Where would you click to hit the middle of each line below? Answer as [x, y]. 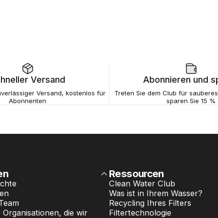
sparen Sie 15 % [191, 101]
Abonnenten [27, 101]
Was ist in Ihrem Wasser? [156, 193]
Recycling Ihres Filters [150, 203]
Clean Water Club [142, 184]
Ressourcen [136, 174]
